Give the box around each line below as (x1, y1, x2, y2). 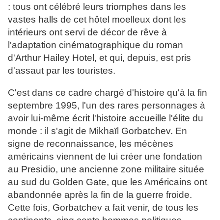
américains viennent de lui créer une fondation (8, 151, 202, 162)
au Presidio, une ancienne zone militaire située (8, 164, 204, 175)
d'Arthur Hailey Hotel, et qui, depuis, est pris (8, 53, 191, 63)
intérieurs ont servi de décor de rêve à (8, 27, 167, 38)
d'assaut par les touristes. (8, 65, 115, 76)
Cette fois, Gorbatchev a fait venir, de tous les (8, 202, 198, 213)
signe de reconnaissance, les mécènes (8, 138, 173, 149)
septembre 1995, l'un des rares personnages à (8, 100, 205, 111)
